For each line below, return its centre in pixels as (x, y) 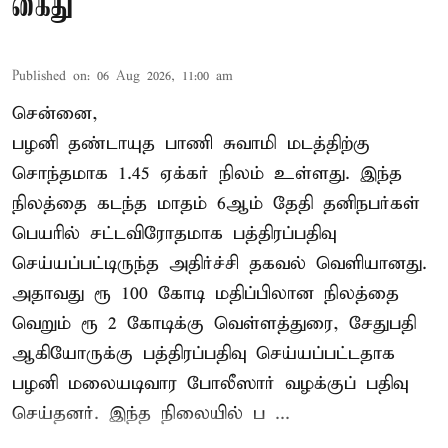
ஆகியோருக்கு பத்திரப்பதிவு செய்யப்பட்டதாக (203, 353)
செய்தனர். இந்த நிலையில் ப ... (151, 413)
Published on (49, 76)
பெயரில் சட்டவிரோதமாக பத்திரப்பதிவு (174, 233)
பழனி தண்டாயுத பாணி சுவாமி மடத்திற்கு (191, 143)
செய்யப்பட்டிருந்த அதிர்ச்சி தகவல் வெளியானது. (219, 263)
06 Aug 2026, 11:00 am (165, 76)
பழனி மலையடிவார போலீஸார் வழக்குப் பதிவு (210, 383)
